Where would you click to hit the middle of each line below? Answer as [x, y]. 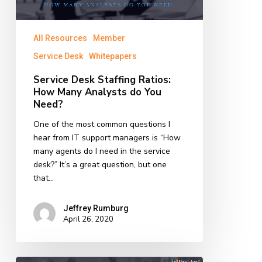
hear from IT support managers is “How [107, 137]
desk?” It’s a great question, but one [100, 164]
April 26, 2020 [88, 220]
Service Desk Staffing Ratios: [102, 80]
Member [109, 38]
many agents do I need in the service [101, 151]
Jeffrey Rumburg [96, 208]
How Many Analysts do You [97, 92]
